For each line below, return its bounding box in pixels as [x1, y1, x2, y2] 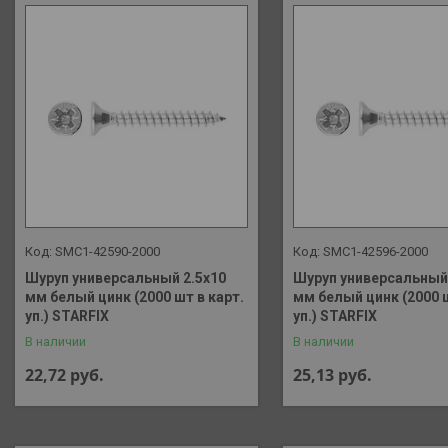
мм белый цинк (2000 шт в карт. [25, 288, 244, 305]
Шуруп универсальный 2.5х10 [25, 269, 226, 286]
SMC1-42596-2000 [322, 243, 428, 259]
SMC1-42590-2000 [55, 243, 160, 259]
